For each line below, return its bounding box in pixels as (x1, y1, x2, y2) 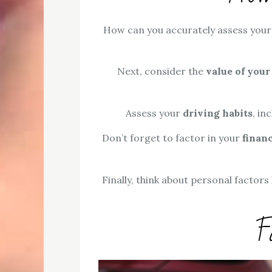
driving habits (183, 107, 253, 120)
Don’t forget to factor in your (101, 132, 242, 144)
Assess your (126, 107, 183, 120)
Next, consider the (117, 65, 206, 78)
